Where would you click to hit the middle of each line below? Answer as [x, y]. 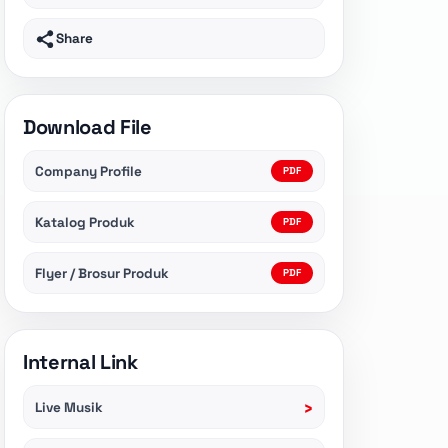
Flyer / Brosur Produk [102, 273]
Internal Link [80, 362]
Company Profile [88, 171]
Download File [87, 127]
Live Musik [69, 407]
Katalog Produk [85, 222]
